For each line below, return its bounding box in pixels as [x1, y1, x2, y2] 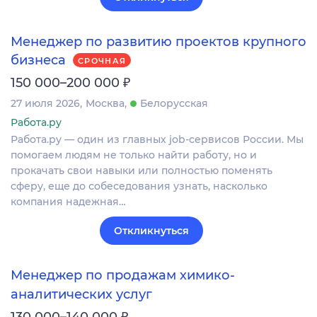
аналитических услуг [11, 286, 152, 302]
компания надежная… [11, 195, 126, 209]
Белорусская [140, 97, 208, 110]
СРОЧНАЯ [78, 55, 127, 66]
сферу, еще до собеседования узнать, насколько [11, 180, 267, 193]
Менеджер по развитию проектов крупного [11, 33, 306, 50]
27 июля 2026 [11, 97, 80, 110]
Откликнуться [114, 224, 189, 238]
